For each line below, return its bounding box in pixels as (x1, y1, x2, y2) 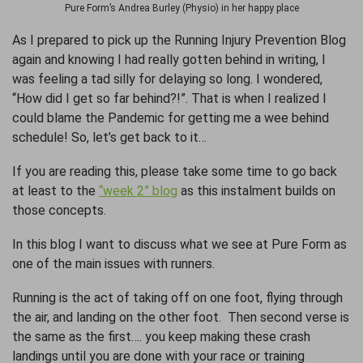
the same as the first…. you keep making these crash (12, 328, 310, 344)
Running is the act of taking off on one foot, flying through (12, 289, 343, 305)
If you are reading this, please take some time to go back (12, 163, 337, 179)
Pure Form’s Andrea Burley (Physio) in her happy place (64, 2, 299, 14)
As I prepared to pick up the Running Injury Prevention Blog (12, 32, 346, 48)
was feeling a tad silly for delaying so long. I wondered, (12, 70, 322, 87)
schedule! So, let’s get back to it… (12, 129, 207, 145)
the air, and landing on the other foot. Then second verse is (12, 309, 349, 325)
